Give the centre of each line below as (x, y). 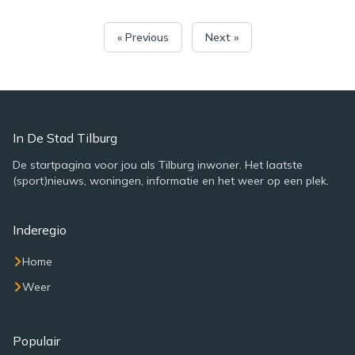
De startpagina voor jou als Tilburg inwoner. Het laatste (158, 165)
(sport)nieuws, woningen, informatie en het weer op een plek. (171, 181)
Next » (221, 37)
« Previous (143, 37)
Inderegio (40, 230)
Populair (36, 341)
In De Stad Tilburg (65, 138)
